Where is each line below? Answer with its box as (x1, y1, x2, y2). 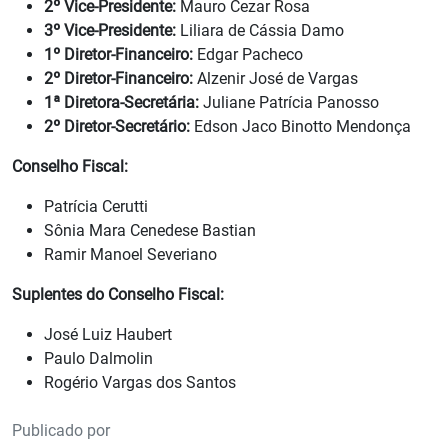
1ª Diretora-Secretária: (44, 93, 199, 113)
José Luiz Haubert (44, 325, 172, 345)
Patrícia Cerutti (44, 197, 148, 217)
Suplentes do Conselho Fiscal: (12, 285, 224, 305)
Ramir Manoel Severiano (44, 245, 217, 265)
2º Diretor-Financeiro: (44, 69, 193, 89)
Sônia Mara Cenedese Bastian (44, 221, 256, 241)
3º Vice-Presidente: (44, 21, 176, 41)
